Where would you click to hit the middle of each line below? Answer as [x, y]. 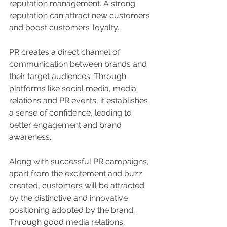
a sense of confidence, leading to [71, 113]
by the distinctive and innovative [69, 198]
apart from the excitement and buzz [77, 174]
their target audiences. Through [69, 76]
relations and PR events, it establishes [80, 101]
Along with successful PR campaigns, [80, 161]
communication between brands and [79, 64]
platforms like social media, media [74, 88]
